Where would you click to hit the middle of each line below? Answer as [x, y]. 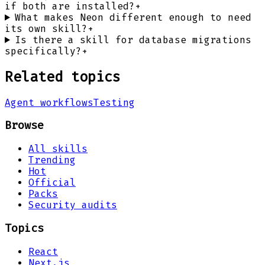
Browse [24, 126]
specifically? [43, 51]
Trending [52, 160]
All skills [58, 149]
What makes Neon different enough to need [133, 17]
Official [52, 183]
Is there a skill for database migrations [133, 40]
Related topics [63, 77]
